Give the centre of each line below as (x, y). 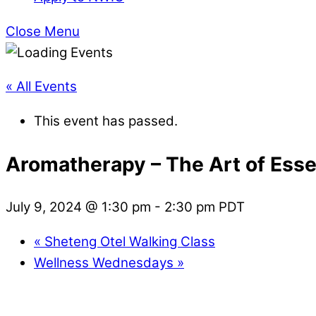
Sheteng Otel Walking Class (128, 241)
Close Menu (43, 31)
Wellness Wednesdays (105, 262)
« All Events (41, 87)
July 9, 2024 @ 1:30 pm (78, 207)
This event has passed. (106, 121)
